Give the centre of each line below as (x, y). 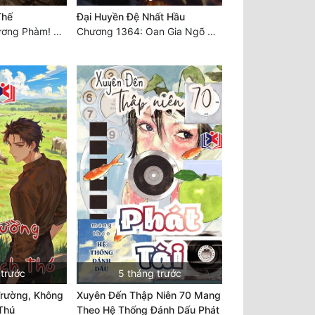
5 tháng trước (149, 274)
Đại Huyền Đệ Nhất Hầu (130, 16)
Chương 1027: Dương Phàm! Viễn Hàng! (57, 31)
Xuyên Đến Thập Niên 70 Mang (148, 295)
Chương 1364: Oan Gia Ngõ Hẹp (211, 31)
